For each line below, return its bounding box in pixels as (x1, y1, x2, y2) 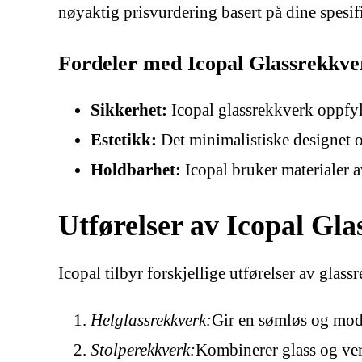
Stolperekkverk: (90, 340, 196, 360)
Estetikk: (90, 130, 157, 150)
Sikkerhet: (90, 100, 167, 120)
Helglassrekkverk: (90, 310, 212, 330)
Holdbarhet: (90, 160, 181, 180)
